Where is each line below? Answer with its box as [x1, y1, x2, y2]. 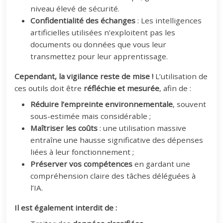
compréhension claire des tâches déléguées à [30, 170, 196, 181]
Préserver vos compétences [30, 158, 133, 169]
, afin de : [159, 83, 192, 93]
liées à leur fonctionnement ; [30, 146, 134, 157]
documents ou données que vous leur [30, 39, 167, 49]
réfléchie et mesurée [84, 83, 160, 93]
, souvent [173, 99, 207, 109]
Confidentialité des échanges [30, 15, 138, 25]
